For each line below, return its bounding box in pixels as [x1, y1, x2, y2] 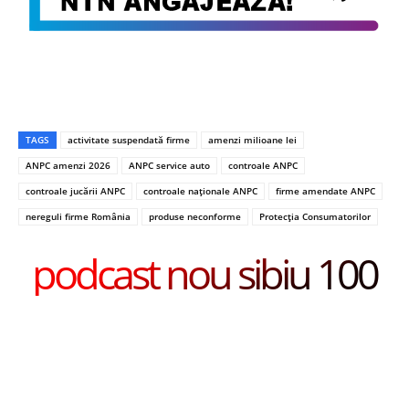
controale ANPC [228, 159, 298, 173]
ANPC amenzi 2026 [26, 159, 110, 173]
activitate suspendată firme [68, 133, 190, 147]
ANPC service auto [129, 159, 210, 173]
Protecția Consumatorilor [259, 210, 371, 224]
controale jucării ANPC [26, 184, 125, 198]
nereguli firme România [26, 210, 131, 224]
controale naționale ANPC [143, 184, 257, 198]
